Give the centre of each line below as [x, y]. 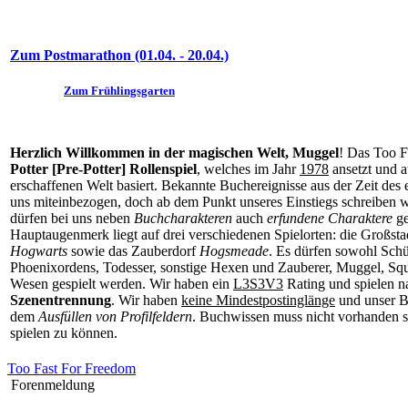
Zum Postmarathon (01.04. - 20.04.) [119, 56]
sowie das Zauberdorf [133, 251]
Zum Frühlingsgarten [119, 91]
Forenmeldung [53, 385]
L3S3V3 [258, 284]
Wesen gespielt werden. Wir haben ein [122, 284]
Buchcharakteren [183, 218]
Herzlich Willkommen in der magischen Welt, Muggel [174, 153]
